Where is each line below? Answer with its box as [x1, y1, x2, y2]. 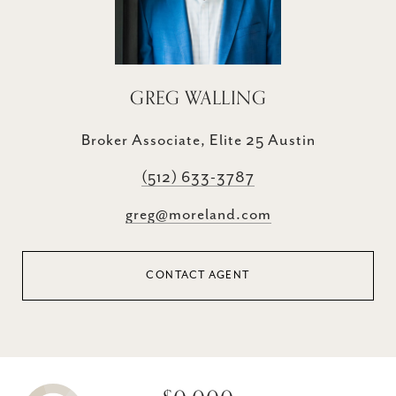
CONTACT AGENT [146, 269, 250, 283]
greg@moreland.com [125, 206, 271, 225]
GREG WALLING [130, 83, 266, 114]
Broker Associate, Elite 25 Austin [80, 132, 316, 150]
